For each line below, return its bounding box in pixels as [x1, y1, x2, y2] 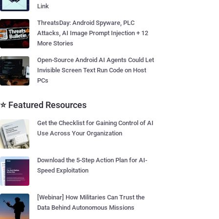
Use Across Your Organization [37, 130, 122, 137]
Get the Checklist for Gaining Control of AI [37, 119, 153, 127]
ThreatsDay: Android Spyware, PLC [37, 19, 134, 26]
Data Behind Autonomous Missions [37, 204, 134, 211]
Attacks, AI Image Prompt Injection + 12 [37, 29, 148, 37]
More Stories [37, 40, 73, 47]
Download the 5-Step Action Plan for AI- [37, 156, 147, 164]
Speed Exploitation [37, 167, 88, 174]
